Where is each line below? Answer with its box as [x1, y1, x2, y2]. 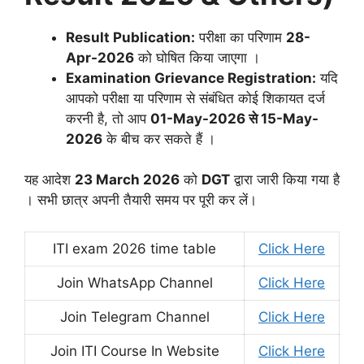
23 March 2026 [75, 171, 180, 188]
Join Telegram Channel [59, 308, 210, 325]
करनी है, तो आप [66, 110, 150, 127]
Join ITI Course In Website [50, 342, 219, 359]
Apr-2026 [66, 49, 134, 66]
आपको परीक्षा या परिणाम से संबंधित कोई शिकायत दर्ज [66, 89, 325, 106]
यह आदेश [24, 171, 75, 188]
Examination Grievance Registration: [66, 69, 316, 86]
